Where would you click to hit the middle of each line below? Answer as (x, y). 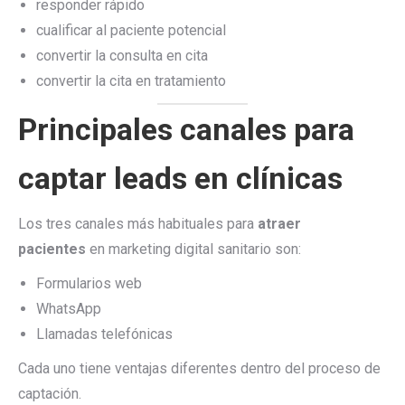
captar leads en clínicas (180, 178)
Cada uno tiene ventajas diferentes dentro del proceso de (199, 368)
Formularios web (89, 283)
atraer (279, 224)
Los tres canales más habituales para (138, 224)
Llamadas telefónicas (104, 334)
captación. (50, 394)
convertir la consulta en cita (122, 56)
